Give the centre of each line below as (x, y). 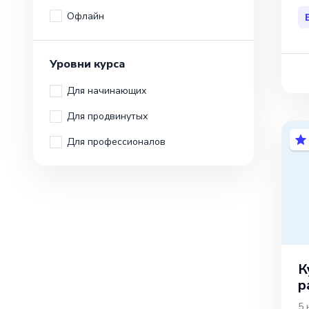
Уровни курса (87, 64)
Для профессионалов (116, 142)
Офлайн (86, 16)
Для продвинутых (107, 117)
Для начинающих (107, 91)
